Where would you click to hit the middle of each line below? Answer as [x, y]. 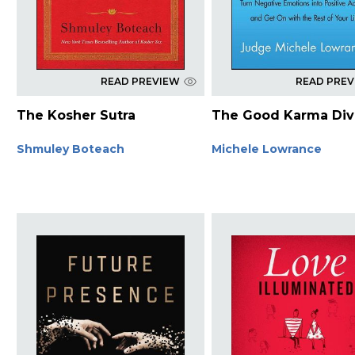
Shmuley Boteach [70, 149]
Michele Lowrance [267, 149]
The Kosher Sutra [76, 115]
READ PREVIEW [140, 81]
